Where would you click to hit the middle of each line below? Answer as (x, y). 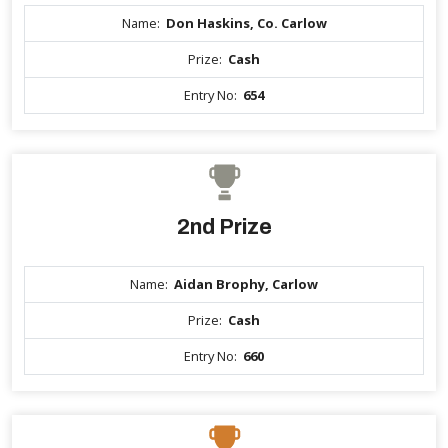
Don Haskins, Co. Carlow (246, 23)
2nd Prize (224, 227)
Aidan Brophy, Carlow (246, 284)
